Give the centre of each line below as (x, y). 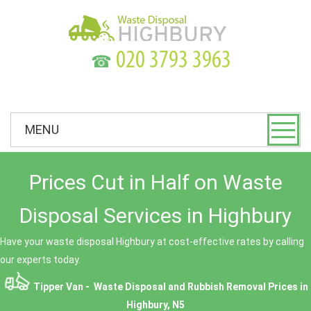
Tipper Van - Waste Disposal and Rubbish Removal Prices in (169, 287)
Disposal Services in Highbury (155, 216)
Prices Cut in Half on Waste (155, 182)
